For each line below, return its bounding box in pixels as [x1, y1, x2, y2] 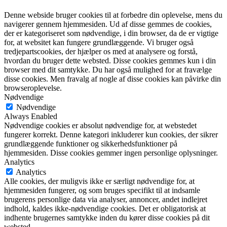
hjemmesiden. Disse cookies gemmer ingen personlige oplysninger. [4, 148, 218, 157]
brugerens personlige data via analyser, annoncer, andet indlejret [4, 195, 207, 204]
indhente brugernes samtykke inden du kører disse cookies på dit [4, 213, 210, 222]
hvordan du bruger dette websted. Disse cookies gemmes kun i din [4, 56, 216, 65]
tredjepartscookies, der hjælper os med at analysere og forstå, [4, 47, 198, 56]
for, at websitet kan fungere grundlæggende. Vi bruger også [4, 37, 194, 47]
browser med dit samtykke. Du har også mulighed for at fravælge [4, 65, 212, 74]
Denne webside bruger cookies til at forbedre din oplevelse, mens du [4, 10, 222, 19]
